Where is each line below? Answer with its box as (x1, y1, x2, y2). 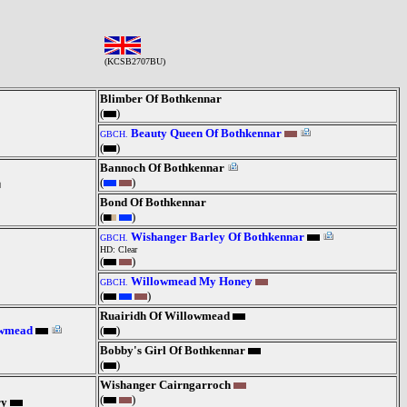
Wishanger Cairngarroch (100, 378, 231, 392)
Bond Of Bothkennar (100, 195, 206, 209)
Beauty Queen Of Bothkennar (131, 126, 282, 140)
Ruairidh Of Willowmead (100, 309, 230, 323)
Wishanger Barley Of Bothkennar (131, 230, 304, 243)
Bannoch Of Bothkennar (100, 161, 224, 174)
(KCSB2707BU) (104, 56, 165, 66)
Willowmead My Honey (131, 274, 253, 288)
